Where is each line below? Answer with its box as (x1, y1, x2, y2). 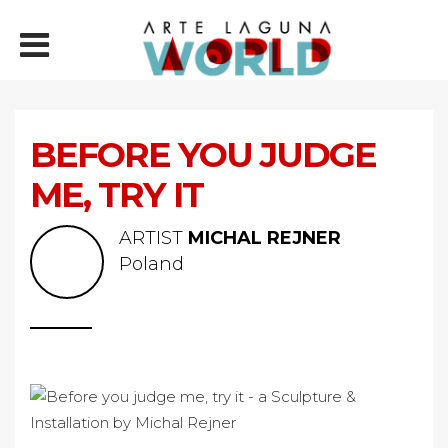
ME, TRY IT (30, 173, 203, 216)
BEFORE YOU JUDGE (30, 133, 376, 176)
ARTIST (119, 227, 188, 249)
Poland (119, 253, 184, 275)
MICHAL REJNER (188, 227, 341, 249)
